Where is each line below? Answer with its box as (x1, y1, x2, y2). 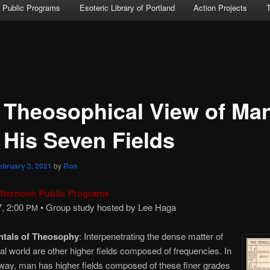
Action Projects (193, 2, 248, 14)
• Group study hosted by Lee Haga (37, 201, 176, 214)
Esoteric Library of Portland (79, 2, 175, 14)
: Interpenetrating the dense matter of (78, 230, 223, 243)
